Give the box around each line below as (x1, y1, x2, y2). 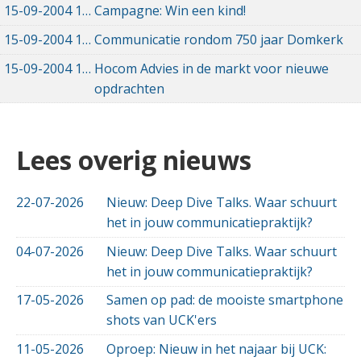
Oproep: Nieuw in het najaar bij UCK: (106, 339, 326, 358)
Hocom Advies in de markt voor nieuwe (94, 59, 329, 77)
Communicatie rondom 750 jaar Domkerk (94, 30, 343, 48)
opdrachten (94, 79, 164, 98)
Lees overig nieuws (16, 143, 251, 178)
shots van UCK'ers (106, 311, 217, 330)
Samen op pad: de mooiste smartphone (106, 291, 343, 309)
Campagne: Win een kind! (94, 2, 246, 20)
